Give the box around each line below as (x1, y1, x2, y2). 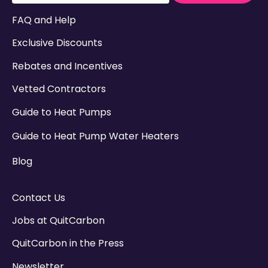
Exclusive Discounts (12, 36, 102, 50)
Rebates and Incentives (12, 59, 123, 73)
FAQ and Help (12, 13, 76, 27)
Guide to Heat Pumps (12, 105, 111, 119)
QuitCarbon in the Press (12, 236, 124, 251)
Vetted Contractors (12, 82, 106, 96)
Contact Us (12, 190, 65, 205)
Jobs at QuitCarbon (12, 214, 105, 228)
